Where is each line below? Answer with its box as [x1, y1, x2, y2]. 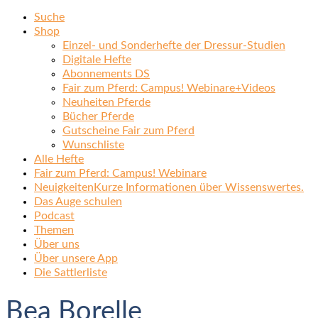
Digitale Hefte [62, 54, 131, 65]
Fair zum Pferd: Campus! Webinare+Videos [62, 82, 275, 94]
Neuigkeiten [34, 182, 94, 193]
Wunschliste [62, 139, 124, 150]
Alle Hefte [34, 153, 84, 165]
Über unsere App [34, 253, 118, 264]
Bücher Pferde [62, 111, 134, 122]
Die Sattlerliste [34, 267, 107, 278]
